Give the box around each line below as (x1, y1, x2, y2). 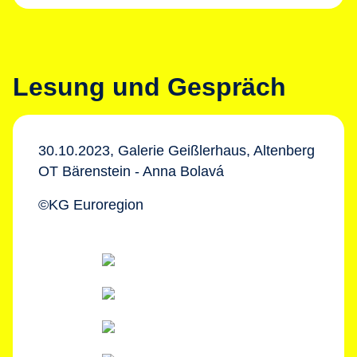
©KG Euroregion (38, 197, 143, 213)
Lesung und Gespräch (13, 73, 286, 101)
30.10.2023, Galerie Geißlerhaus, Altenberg (38, 143, 315, 159)
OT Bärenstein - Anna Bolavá (38, 163, 224, 179)
